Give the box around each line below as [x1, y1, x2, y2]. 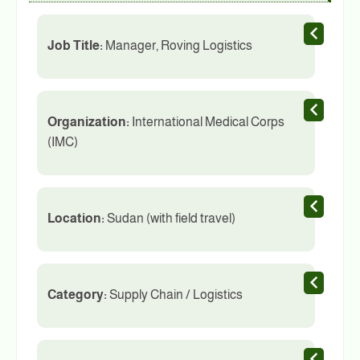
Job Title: [47, 39, 103, 53]
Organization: [47, 115, 129, 129]
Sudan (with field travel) [104, 211, 235, 226]
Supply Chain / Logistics [107, 288, 243, 302]
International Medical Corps [129, 115, 284, 129]
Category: [47, 288, 107, 302]
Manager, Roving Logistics [103, 39, 252, 53]
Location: [47, 211, 104, 226]
